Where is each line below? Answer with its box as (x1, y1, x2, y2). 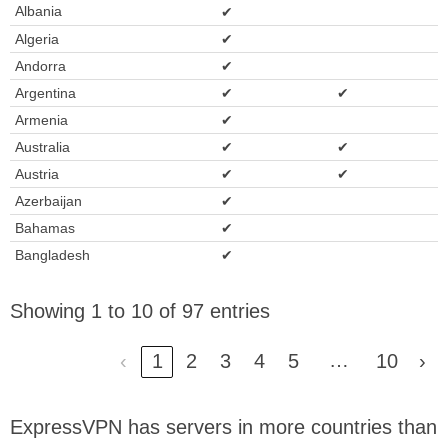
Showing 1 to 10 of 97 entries (10, 300, 270, 323)
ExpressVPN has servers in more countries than (10, 416, 437, 439)
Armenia (15, 111, 68, 128)
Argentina (15, 84, 76, 101)
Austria (15, 165, 59, 182)
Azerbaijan (15, 192, 82, 209)
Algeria (15, 30, 59, 47)
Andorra (15, 57, 66, 74)
